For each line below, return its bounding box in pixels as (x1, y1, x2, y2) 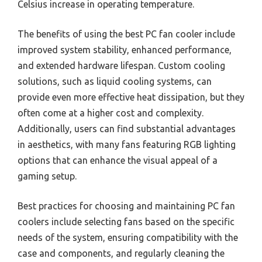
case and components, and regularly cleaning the (18, 248, 225, 259)
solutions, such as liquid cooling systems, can (18, 76, 212, 87)
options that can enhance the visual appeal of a (18, 155, 218, 166)
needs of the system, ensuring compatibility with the (18, 232, 238, 243)
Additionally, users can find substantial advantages (18, 123, 236, 135)
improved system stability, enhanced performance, (18, 44, 232, 56)
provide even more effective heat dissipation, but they (18, 92, 244, 103)
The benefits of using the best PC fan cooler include (18, 29, 235, 40)
